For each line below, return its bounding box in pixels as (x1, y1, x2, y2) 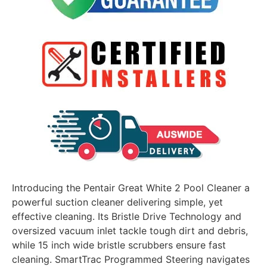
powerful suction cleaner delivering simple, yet (12, 196, 223, 209)
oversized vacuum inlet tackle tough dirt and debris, (12, 225, 248, 237)
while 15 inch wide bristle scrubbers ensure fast (12, 239, 226, 252)
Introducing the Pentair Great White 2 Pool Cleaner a (12, 182, 250, 194)
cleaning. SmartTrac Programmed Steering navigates (12, 253, 250, 266)
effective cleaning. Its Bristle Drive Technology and (12, 210, 241, 223)
